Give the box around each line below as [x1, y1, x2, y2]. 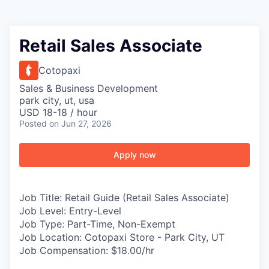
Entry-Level [66, 205, 121, 217]
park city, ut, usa [19, 94, 94, 106]
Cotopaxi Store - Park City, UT [82, 231, 225, 243]
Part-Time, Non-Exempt [64, 218, 175, 230]
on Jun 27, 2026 [49, 118, 112, 128]
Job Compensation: [19, 244, 108, 256]
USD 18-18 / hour [19, 106, 97, 118]
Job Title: [19, 192, 65, 204]
